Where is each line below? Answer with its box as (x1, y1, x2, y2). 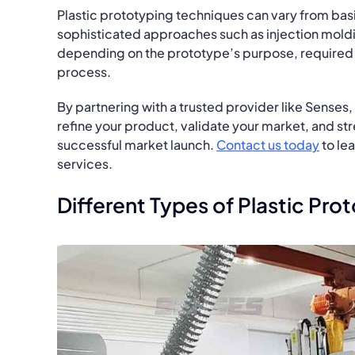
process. (56, 63, 111, 80)
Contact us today (216, 136, 319, 153)
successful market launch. (56, 136, 216, 153)
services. (56, 155, 113, 172)
